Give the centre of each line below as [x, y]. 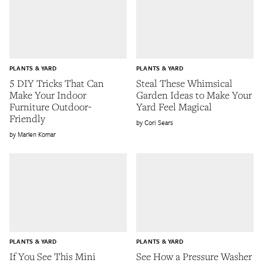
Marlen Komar [37, 134]
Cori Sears [159, 123]
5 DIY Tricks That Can [57, 83]
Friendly [27, 119]
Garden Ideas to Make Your [194, 95]
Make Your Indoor [48, 95]
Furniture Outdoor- [50, 107]
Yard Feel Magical [174, 107]
